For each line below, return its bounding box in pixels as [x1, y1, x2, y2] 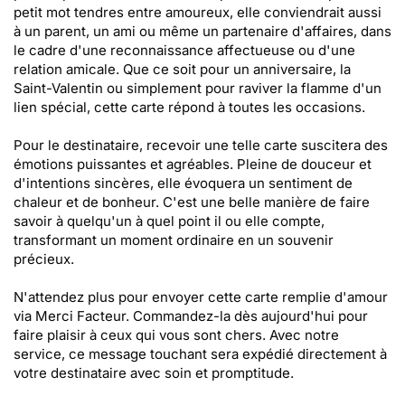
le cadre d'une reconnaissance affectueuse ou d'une [14, 42, 355, 59]
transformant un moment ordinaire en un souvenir [14, 231, 334, 249]
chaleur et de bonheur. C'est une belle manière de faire [14, 193, 370, 211]
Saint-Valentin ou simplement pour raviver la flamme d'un [14, 80, 381, 97]
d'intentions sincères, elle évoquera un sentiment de [14, 174, 353, 192]
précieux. [14, 250, 74, 268]
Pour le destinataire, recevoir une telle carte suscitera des [14, 137, 388, 154]
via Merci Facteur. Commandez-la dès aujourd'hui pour [14, 307, 368, 325]
